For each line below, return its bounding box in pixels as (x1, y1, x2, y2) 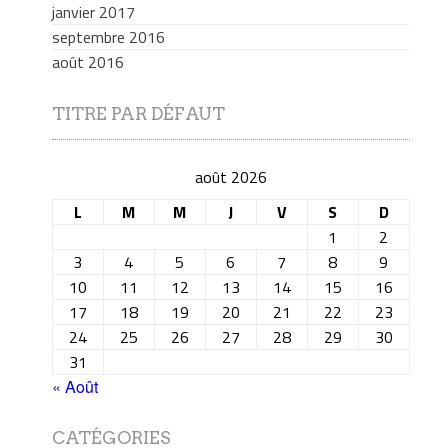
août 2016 (51, 49, 124, 74)
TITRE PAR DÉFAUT (51, 103, 225, 125)
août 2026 (194, 164, 267, 189)
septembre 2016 (51, 24, 165, 49)
